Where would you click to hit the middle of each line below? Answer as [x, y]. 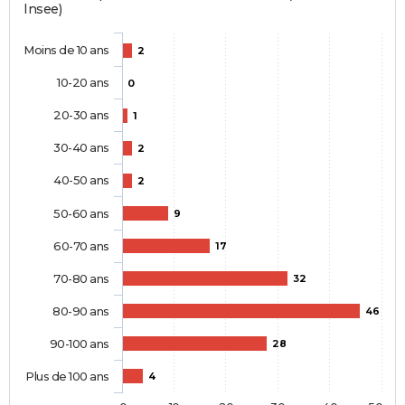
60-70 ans [81, 246]
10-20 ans [83, 83]
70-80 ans [81, 279]
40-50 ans [81, 180]
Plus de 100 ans [67, 377]
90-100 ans [79, 344]
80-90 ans [81, 311]
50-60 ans [81, 214]
